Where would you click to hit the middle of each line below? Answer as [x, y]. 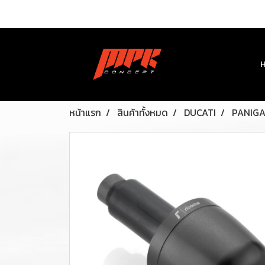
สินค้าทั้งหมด [143, 112]
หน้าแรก [85, 112]
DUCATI [200, 112]
